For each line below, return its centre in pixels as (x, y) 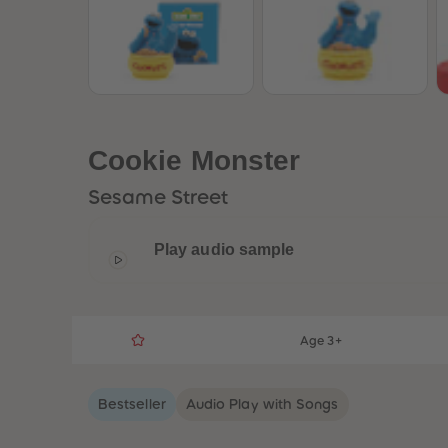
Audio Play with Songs (262, 404)
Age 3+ (321, 341)
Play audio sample (224, 249)
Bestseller (132, 404)
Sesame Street (158, 197)
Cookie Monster (194, 160)
